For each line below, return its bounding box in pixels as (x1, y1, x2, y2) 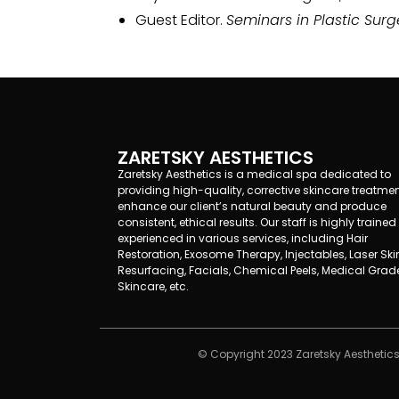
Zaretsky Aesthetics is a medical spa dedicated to (118, 166, 391, 182)
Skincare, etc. (118, 278, 189, 294)
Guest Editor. (135, 9, 226, 30)
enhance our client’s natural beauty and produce (118, 198, 387, 214)
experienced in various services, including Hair (118, 230, 368, 246)
